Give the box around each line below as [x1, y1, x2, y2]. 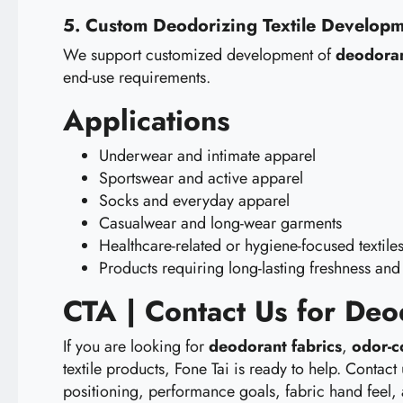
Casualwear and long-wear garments [99, 210, 342, 235]
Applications [63, 99, 230, 141]
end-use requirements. [63, 65, 210, 89]
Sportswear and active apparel [99, 166, 303, 190]
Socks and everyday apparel [99, 188, 290, 212]
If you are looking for [63, 334, 209, 358]
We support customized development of [63, 42, 336, 67]
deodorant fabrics [209, 334, 342, 358]
